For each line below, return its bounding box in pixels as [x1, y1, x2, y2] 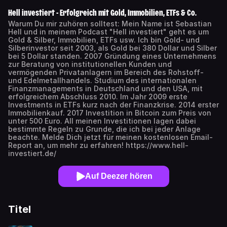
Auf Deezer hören [85, 172, 153, 180]
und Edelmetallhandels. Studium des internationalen [8, 76, 197, 85]
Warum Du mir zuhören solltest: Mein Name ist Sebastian [8, 19, 212, 28]
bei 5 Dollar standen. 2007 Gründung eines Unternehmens [8, 52, 216, 60]
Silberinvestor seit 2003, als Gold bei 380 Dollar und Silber [8, 44, 217, 52]
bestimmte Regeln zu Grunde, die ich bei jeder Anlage [8, 125, 201, 133]
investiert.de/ [8, 149, 56, 158]
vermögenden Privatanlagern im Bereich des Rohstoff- [8, 68, 204, 77]
